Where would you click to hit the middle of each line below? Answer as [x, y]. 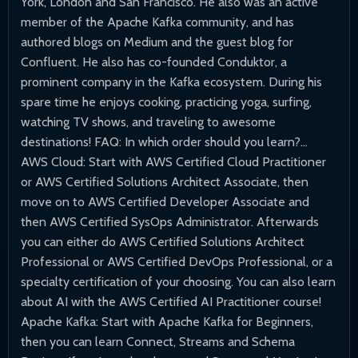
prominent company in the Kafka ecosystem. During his [172, 82]
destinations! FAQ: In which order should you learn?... [165, 141]
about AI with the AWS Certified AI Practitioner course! [171, 301]
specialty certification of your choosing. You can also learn [179, 281]
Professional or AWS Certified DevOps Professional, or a [177, 261]
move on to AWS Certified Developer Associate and [165, 201]
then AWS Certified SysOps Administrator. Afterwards [170, 221]
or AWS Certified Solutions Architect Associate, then [165, 181]
